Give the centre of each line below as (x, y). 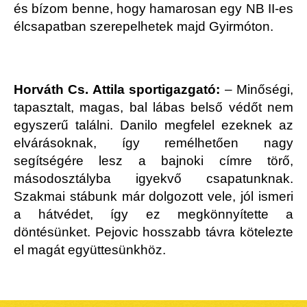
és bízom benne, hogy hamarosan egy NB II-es (153, 9)
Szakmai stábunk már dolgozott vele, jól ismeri (153, 197)
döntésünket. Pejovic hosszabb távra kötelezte (153, 232)
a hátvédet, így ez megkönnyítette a (153, 214)
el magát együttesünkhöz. (95, 250)
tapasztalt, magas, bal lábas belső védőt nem (153, 108)
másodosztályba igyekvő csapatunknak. (153, 179)
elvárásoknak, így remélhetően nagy (153, 143)
